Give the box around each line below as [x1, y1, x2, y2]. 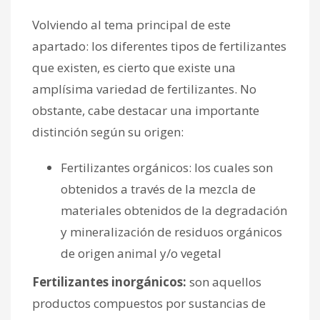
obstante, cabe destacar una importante [32, 102, 259, 119]
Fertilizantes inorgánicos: [32, 274, 186, 291]
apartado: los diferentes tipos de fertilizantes [32, 38, 286, 55]
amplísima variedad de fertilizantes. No [32, 81, 256, 98]
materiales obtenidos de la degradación [61, 202, 287, 219]
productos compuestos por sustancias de [32, 295, 266, 312]
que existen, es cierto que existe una [32, 59, 236, 76]
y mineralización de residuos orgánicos [61, 224, 282, 241]
